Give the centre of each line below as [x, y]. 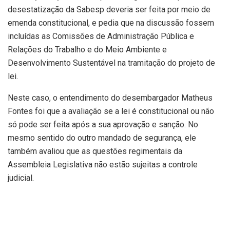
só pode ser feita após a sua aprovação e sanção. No [103, 125]
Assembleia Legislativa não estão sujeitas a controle [103, 165]
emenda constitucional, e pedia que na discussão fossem [111, 23]
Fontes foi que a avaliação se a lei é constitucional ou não [111, 111]
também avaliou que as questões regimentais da [95, 151]
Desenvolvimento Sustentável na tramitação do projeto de [111, 63]
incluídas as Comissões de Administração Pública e [101, 36]
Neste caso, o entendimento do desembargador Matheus [110, 98]
